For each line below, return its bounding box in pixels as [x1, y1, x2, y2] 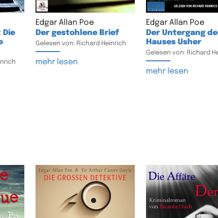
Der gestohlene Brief [35, 29, 119, 37]
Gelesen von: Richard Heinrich [35, 40, 126, 47]
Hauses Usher [145, 38, 201, 47]
